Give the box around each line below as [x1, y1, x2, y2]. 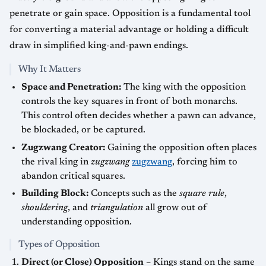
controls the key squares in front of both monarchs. [21, 97, 237, 106]
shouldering [21, 203, 68, 213]
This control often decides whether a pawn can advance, [21, 111, 256, 121]
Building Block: [21, 189, 88, 199]
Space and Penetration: [21, 83, 121, 92]
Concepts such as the [88, 189, 179, 199]
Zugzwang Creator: [21, 142, 105, 153]
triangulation [90, 203, 143, 213]
